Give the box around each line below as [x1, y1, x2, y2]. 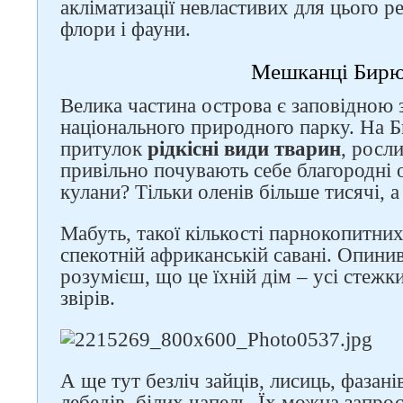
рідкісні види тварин [148, 138, 341, 160]
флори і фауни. [60, 18, 191, 40]
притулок [60, 138, 148, 160]
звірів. [60, 287, 115, 309]
